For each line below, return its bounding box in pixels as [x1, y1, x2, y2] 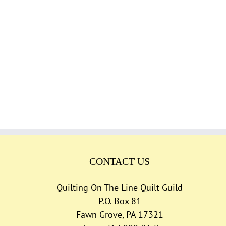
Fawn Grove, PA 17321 [76, 208, 163, 220]
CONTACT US [89, 155, 150, 167]
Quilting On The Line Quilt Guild [56, 181, 183, 193]
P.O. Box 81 [98, 195, 141, 207]
